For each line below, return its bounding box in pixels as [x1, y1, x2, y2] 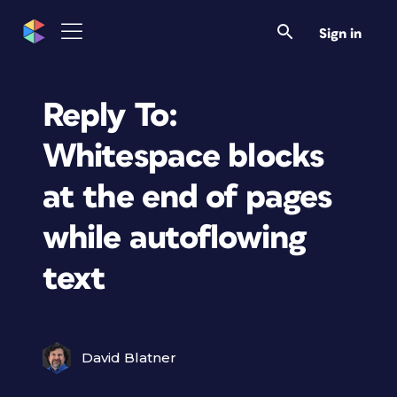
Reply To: [43, 98, 178, 133]
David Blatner [82, 349, 176, 366]
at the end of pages [43, 180, 332, 214]
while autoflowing [43, 221, 307, 255]
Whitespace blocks [43, 139, 324, 174]
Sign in [319, 27, 362, 41]
